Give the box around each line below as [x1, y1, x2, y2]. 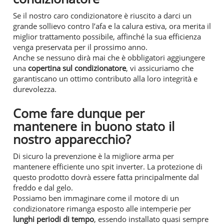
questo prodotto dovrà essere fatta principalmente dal [13, 171, 199, 182]
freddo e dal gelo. [13, 182, 73, 192]
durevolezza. [13, 83, 56, 94]
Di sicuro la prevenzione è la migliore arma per [13, 150, 174, 161]
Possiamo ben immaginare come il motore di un [13, 192, 179, 203]
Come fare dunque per [13, 104, 144, 121]
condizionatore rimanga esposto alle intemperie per [13, 203, 191, 213]
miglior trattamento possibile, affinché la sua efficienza [13, 31, 201, 41]
